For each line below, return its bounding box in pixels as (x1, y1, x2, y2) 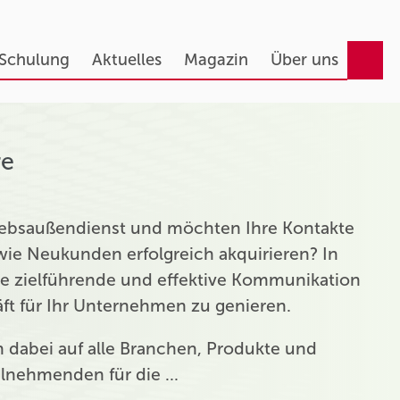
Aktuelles (91, 50, 162, 70)
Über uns (270, 50, 338, 70)
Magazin (183, 50, 248, 70)
